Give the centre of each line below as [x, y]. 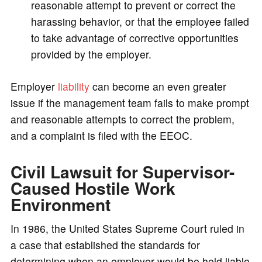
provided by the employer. [91, 54]
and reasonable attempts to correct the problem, [122, 119]
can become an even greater [158, 86]
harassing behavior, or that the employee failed [140, 22]
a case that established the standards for [105, 244]
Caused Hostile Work [93, 188]
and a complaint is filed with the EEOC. [101, 135]
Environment [60, 204]
